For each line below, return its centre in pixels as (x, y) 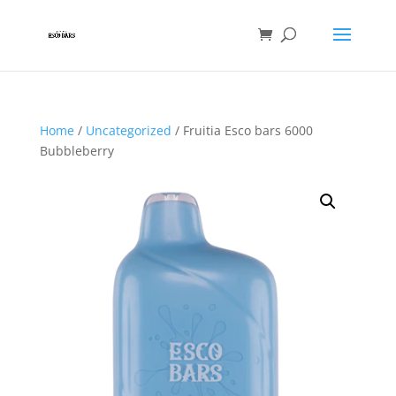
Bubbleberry (76, 151)
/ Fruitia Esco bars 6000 (242, 130)
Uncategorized (128, 130)
